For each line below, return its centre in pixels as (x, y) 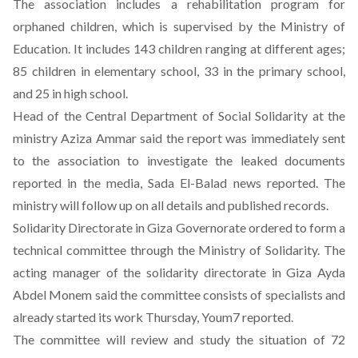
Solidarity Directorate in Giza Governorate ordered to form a (179, 227)
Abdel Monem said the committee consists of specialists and (179, 294)
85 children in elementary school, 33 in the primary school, (179, 71)
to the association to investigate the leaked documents (179, 160)
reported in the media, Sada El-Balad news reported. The (179, 183)
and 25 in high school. (70, 93)
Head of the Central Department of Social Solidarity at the (179, 115)
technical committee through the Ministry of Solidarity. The (179, 250)
